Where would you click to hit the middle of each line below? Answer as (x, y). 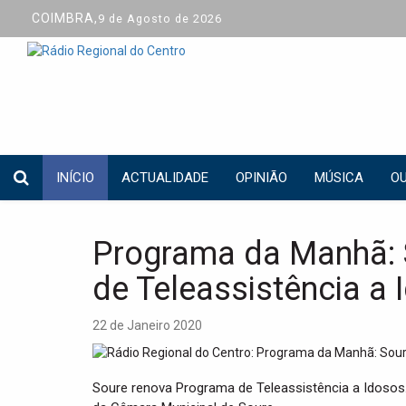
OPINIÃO (261, 178)
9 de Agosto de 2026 (160, 19)
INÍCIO (75, 178)
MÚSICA (339, 178)
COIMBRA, (65, 18)
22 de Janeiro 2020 (147, 325)
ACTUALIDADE (165, 178)
